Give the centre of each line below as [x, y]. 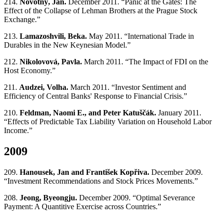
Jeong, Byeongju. [48, 198]
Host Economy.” [30, 71]
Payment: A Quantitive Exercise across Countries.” [82, 207]
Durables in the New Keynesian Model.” [67, 45]
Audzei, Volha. [44, 87]
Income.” [18, 131]
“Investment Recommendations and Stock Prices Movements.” [101, 181]
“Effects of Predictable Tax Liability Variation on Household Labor [108, 122]
